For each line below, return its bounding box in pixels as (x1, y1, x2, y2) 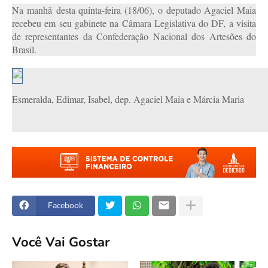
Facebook (48, 200, 83, 212)
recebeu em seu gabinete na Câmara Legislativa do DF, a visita (12, 17, 256, 30)
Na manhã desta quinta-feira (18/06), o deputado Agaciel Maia (12, 4, 256, 17)
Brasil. (12, 43, 36, 56)
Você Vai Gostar (12, 233, 110, 252)
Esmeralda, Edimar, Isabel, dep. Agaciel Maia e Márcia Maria (12, 93, 244, 106)
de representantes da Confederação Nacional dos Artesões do (12, 30, 256, 43)
